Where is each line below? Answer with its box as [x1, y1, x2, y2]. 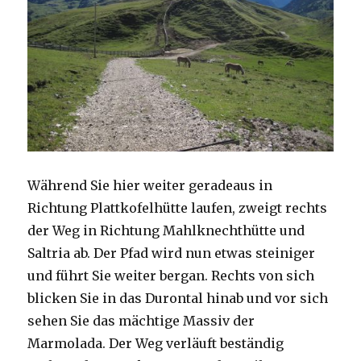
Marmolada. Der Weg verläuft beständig [27, 335, 284, 352]
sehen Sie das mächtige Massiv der [27, 313, 255, 330]
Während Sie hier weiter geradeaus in [27, 177, 273, 194]
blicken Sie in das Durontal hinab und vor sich [27, 290, 329, 307]
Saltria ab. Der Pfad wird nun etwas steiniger [27, 245, 316, 262]
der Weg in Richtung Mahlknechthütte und [27, 222, 305, 239]
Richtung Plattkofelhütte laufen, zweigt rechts [27, 200, 328, 217]
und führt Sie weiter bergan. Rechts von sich [27, 268, 315, 284]
